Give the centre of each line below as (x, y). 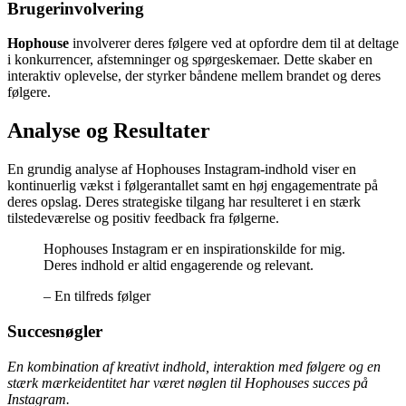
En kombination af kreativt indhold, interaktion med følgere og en (194, 366)
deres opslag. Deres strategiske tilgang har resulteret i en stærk (184, 202)
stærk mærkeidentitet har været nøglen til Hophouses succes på (188, 382)
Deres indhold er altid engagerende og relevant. (179, 266)
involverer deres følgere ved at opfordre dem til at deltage (234, 43)
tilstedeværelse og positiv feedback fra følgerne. (143, 218)
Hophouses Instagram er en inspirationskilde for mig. (194, 249)
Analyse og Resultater (109, 131)
